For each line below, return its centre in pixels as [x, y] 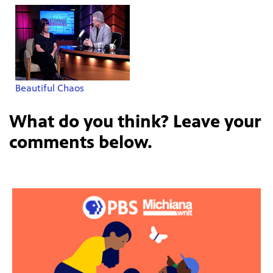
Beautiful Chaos [50, 88]
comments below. [81, 142]
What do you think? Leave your [135, 121]
